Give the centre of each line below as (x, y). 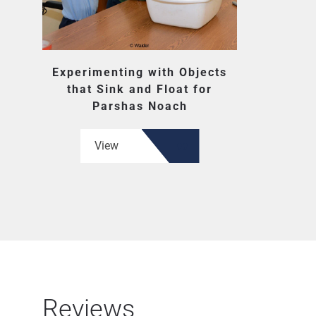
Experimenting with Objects (140, 72)
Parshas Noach (140, 106)
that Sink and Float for (140, 89)
